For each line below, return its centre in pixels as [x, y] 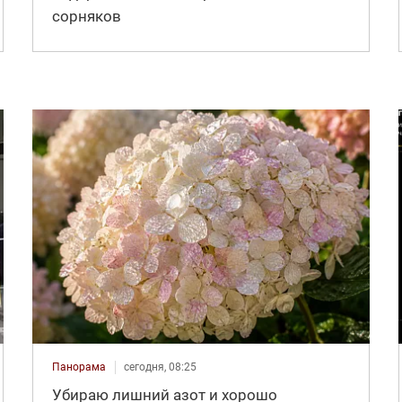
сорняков [86, 17]
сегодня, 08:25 [160, 367]
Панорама [79, 367]
